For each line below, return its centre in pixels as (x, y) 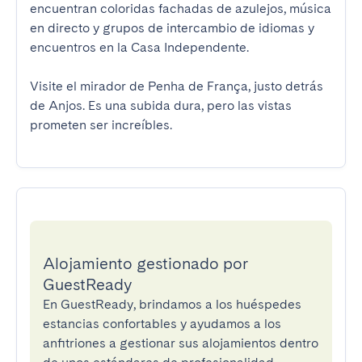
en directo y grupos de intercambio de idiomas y (172, 28)
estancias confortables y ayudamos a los (162, 324)
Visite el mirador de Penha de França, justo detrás (177, 86)
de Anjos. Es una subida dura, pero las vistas (161, 105)
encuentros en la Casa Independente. (139, 47)
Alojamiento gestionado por (145, 263)
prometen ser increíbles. (101, 125)
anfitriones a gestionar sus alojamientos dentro (181, 343)
